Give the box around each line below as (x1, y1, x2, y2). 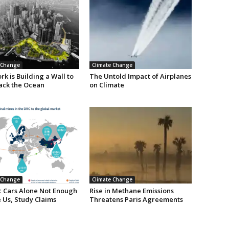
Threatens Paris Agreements (89, 194, 183, 204)
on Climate (89, 80, 124, 89)
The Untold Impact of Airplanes (89, 71, 191, 81)
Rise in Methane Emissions (89, 186, 174, 195)
